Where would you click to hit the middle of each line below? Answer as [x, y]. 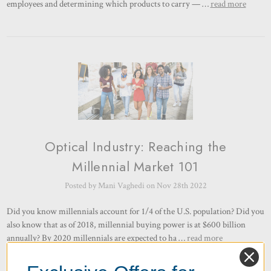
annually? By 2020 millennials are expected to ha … [96, 238]
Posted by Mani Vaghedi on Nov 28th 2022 [135, 185]
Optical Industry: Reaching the [135, 146]
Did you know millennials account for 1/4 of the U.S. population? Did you [135, 211]
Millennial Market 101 [135, 166]
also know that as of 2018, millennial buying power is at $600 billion [126, 224]
